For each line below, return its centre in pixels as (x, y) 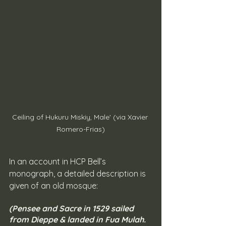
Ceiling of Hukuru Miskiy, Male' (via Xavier (81, 117)
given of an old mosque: (53, 186)
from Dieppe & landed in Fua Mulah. (78, 220)
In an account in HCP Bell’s (59, 162)
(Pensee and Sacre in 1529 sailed (72, 209)
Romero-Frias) (81, 129)
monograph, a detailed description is (78, 174)
